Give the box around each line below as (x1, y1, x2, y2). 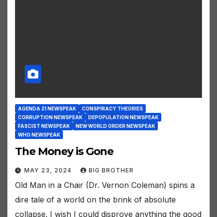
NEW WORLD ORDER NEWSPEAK (76, 123, 155, 129)
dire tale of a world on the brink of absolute (15, 195, 176, 205)
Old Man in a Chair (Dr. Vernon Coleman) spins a (15, 180, 195, 190)
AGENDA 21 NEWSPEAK (18, 106, 76, 112)
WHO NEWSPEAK (18, 132, 60, 138)
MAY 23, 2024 (24, 167, 74, 174)
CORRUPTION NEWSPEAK (18, 114, 82, 121)
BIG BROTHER (89, 167, 134, 174)
